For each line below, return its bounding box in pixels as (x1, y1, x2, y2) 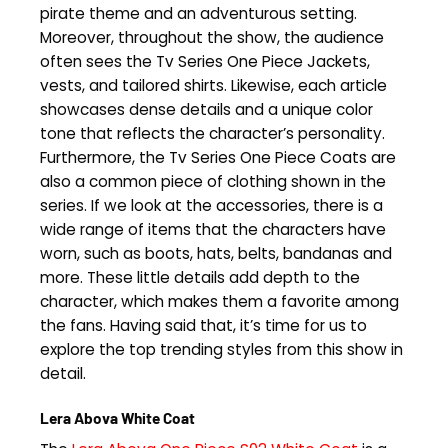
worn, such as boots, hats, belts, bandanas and (40, 243, 392, 265)
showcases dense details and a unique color (40, 99, 373, 121)
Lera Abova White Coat (40, 409, 195, 428)
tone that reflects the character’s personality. (40, 123, 385, 145)
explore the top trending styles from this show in (40, 339, 403, 361)
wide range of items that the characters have (40, 219, 386, 241)
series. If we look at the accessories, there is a (40, 195, 383, 217)
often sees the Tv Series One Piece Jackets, (40, 51, 370, 73)
